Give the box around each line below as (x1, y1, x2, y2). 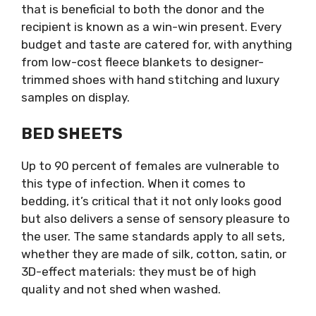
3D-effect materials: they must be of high (21, 264, 256, 279)
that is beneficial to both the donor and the (21, 2, 265, 16)
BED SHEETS (21, 123, 123, 143)
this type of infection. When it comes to (21, 176, 245, 190)
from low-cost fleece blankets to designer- (21, 55, 264, 69)
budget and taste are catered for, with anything (21, 37, 292, 51)
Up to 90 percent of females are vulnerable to (21, 158, 279, 173)
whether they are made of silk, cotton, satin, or (21, 246, 286, 261)
